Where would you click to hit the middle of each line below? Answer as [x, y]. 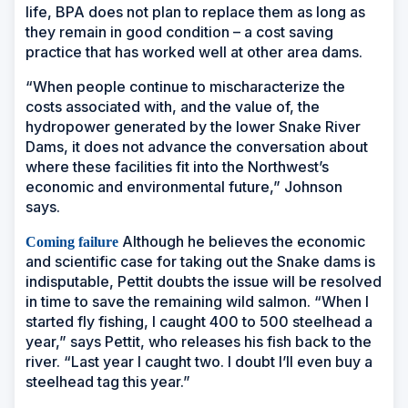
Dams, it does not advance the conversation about [197, 146]
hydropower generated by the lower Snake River [193, 126]
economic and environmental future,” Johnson [184, 186]
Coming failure [72, 241]
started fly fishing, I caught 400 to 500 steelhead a [199, 321]
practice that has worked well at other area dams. [194, 51]
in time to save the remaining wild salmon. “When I [197, 301]
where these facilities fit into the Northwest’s [177, 166]
